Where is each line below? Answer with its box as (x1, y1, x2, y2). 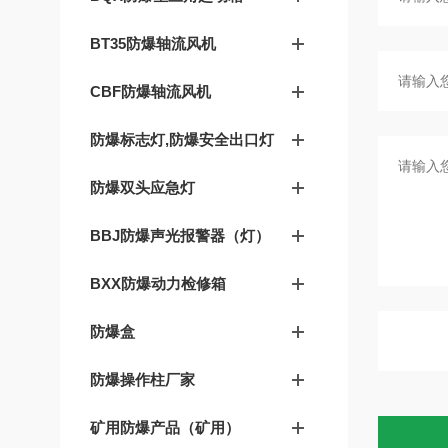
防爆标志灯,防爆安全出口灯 (90, 131, 274, 148)
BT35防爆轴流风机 (90, 35, 216, 52)
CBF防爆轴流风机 (90, 83, 211, 100)
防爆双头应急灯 (90, 179, 195, 196)
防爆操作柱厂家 (90, 371, 195, 388)
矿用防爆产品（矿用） (90, 419, 240, 436)
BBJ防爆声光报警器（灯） (90, 227, 270, 244)
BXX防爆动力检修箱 (90, 275, 226, 292)
